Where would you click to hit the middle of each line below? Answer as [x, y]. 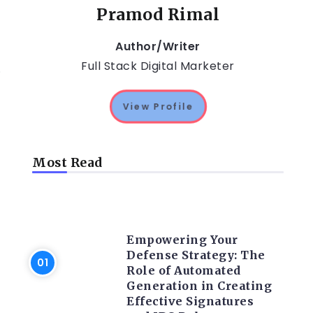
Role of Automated [184, 270]
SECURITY [161, 218]
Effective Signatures [190, 301]
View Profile [158, 107]
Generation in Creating [199, 286]
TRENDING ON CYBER [187, 205]
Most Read [67, 163]
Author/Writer [158, 46]
